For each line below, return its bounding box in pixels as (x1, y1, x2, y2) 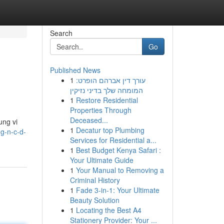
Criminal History (69, 175, 120, 185)
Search (49, 28, 72, 38)
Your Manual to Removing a (75, 165, 164, 175)
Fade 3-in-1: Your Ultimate (75, 185, 159, 195)
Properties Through (69, 105, 131, 115)
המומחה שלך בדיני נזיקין (69, 85, 143, 95)
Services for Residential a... (69, 135, 156, 145)
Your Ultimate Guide (69, 155, 133, 165)
